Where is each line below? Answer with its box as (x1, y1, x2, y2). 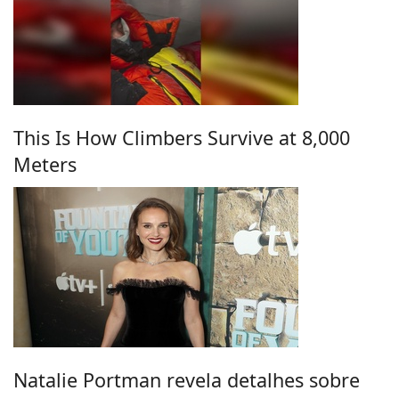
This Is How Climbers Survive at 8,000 (13, 124, 350, 151)
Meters (13, 151, 77, 177)
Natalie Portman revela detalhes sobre (13, 366, 360, 393)
